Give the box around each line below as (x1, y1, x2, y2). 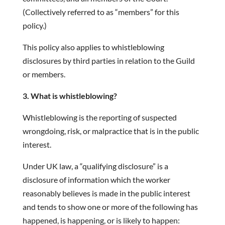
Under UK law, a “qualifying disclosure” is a (22, 161, 168, 171)
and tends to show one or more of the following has (22, 202, 198, 211)
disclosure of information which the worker (22, 175, 170, 184)
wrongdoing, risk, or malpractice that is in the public (22, 126, 199, 136)
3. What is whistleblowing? (22, 91, 117, 100)
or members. (22, 69, 65, 79)
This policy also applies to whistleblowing (22, 42, 164, 52)
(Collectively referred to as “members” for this (22, 7, 179, 17)
